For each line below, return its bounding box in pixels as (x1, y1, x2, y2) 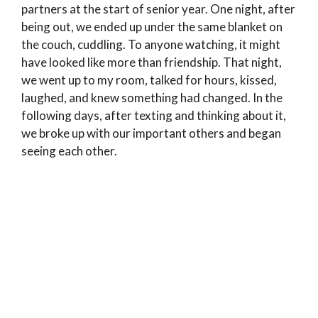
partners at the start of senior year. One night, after (21, 1, 295, 17)
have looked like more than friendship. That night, (21, 55, 282, 70)
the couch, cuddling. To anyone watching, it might (21, 37, 280, 53)
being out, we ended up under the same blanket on (21, 19, 283, 35)
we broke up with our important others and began (21, 126, 281, 141)
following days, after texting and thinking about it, (21, 108, 286, 124)
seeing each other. (21, 143, 117, 159)
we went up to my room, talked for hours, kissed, (21, 72, 277, 88)
